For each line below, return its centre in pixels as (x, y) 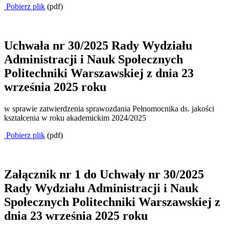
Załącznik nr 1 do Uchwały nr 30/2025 (104, 174)
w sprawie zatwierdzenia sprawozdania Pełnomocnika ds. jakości (109, 108)
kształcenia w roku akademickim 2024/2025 (75, 118)
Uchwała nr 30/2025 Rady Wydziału (98, 46)
